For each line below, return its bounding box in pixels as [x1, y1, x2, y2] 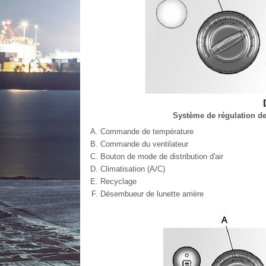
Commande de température [100, 126, 194, 136]
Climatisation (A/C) [100, 164, 165, 173]
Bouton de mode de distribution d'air [100, 151, 223, 161]
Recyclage [100, 176, 137, 186]
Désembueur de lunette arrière [100, 189, 204, 198]
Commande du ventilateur [100, 139, 188, 148]
